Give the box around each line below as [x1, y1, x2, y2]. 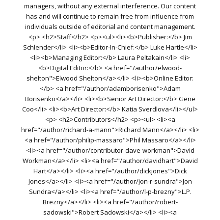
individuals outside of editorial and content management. [25, 22, 195, 31]
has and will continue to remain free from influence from [26, 12, 194, 21]
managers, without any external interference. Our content [24, 1, 196, 11]
